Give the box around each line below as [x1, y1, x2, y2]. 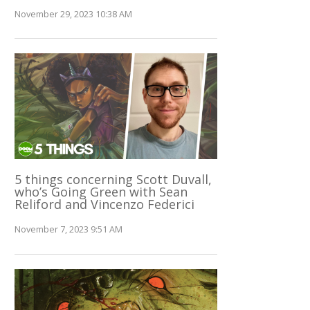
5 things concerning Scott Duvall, [15, 171, 212, 188]
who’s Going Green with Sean [15, 183, 188, 201]
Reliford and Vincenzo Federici [15, 196, 195, 213]
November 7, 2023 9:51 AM [15, 224, 123, 236]
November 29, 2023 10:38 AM [15, 8, 133, 20]
